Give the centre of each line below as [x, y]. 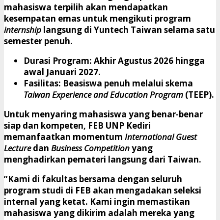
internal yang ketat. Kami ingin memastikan [97, 201]
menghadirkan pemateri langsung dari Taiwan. [103, 159]
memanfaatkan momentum [64, 137]
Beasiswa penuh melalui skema [127, 83]
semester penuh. [38, 41]
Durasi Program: [58, 60]
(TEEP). [199, 94]
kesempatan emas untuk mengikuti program [97, 18]
